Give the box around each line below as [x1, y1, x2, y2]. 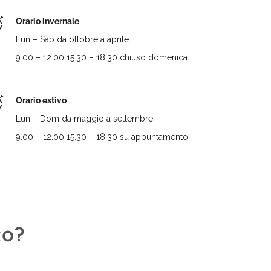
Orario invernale [16, 16, 79, 26]
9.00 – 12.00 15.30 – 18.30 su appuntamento [16, 132, 188, 142]
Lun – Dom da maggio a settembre [16, 114, 153, 123]
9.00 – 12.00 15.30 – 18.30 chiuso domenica [16, 53, 188, 62]
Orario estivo [16, 96, 67, 105]
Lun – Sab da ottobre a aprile [16, 34, 129, 44]
